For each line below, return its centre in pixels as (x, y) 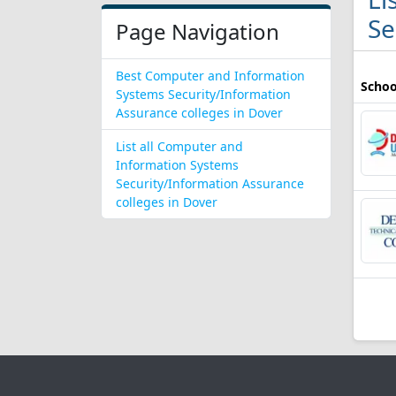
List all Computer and (179, 146)
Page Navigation (198, 31)
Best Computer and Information (210, 76)
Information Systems (177, 165)
